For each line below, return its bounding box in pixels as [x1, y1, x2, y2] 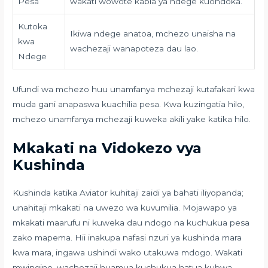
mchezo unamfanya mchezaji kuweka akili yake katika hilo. [13, 114, 251, 124]
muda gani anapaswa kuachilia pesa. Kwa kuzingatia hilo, [13, 99, 245, 109]
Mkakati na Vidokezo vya [13, 139, 202, 157]
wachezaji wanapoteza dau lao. [70, 44, 199, 54]
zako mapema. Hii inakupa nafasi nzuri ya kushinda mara [13, 232, 242, 242]
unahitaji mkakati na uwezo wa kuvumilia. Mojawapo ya [13, 202, 237, 212]
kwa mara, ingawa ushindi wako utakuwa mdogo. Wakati [13, 247, 243, 257]
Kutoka [18, 22, 48, 32]
